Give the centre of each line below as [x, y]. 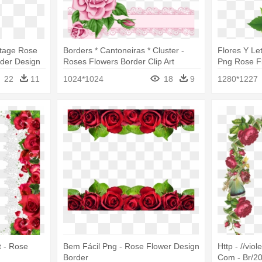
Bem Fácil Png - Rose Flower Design [131, 246]
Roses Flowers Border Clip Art [118, 62]
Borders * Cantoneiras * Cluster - [123, 51]
